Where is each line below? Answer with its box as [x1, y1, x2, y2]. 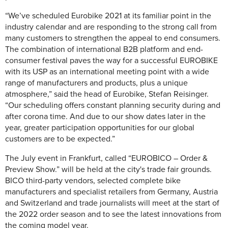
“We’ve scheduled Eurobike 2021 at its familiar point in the [5, 11, 211, 21]
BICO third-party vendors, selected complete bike [5, 176, 181, 186]
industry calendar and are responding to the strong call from [5, 22, 217, 33]
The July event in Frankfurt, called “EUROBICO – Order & [5, 153, 208, 164]
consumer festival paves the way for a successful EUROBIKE [5, 55, 218, 66]
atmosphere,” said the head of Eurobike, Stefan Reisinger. [5, 89, 209, 100]
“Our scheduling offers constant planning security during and [5, 100, 220, 111]
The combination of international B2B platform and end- [5, 44, 203, 55]
